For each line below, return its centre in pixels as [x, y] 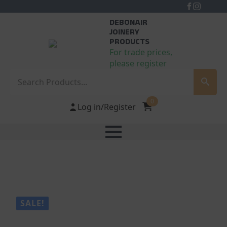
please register [138, 63]
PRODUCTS [129, 42]
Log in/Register [106, 107]
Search [23, 74]
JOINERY [124, 32]
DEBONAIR [128, 23]
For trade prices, [141, 52]
